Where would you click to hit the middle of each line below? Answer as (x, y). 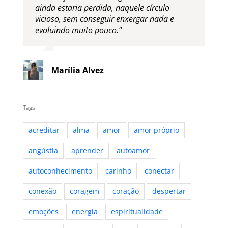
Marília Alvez (77, 70)
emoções (43, 212)
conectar (159, 171)
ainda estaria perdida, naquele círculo (102, 7)
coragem (84, 191)
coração (125, 191)
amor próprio (156, 130)
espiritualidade (137, 212)
